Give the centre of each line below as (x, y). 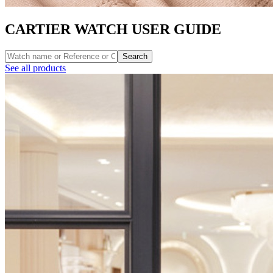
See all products (35, 68)
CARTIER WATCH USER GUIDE (113, 29)
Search (135, 56)
